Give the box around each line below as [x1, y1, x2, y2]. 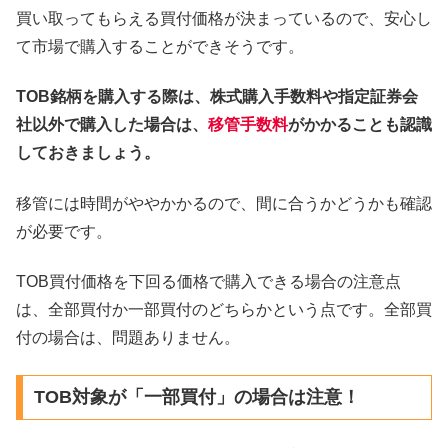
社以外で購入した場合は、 [16, 116, 208, 134]
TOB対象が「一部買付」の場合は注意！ [33, 387, 360, 408]
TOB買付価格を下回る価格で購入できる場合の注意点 [16, 273, 401, 291]
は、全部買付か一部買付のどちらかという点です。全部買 [16, 301, 432, 319]
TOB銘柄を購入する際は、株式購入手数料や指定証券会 [16, 88, 418, 106]
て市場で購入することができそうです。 [16, 37, 304, 55]
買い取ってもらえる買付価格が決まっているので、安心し [16, 9, 432, 27]
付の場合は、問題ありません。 [16, 329, 240, 347]
